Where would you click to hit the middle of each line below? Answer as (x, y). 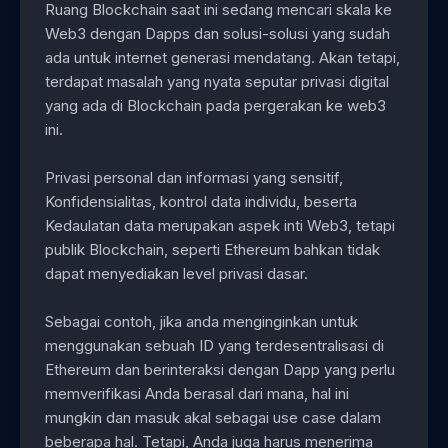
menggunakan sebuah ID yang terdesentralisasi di (214, 345)
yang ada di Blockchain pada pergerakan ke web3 (215, 105)
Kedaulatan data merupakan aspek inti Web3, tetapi (220, 225)
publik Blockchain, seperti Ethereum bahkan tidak (212, 249)
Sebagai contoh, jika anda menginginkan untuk (201, 321)
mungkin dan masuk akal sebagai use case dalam (213, 417)
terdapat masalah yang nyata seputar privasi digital (217, 81)
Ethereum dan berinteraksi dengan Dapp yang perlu (220, 369)
